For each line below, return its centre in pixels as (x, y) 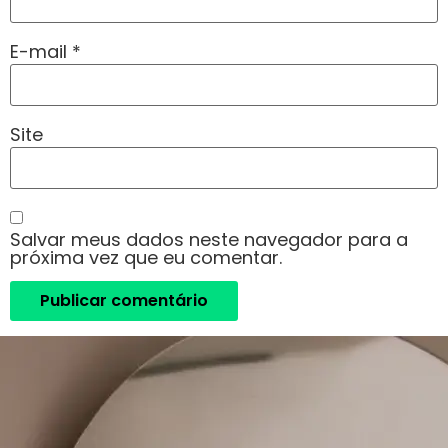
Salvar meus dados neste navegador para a (209, 239)
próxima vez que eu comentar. (146, 257)
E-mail (41, 51)
